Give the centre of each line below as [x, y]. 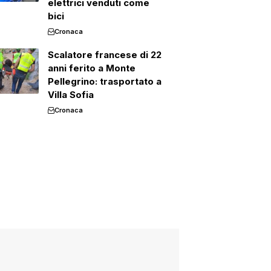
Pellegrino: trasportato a [104, 81]
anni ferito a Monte [91, 68]
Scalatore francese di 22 [104, 55]
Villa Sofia [70, 95]
